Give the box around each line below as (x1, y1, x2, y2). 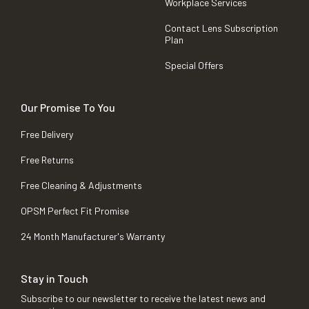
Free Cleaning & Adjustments (21, 179, 142, 192)
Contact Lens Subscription (165, 22, 278, 34)
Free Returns (21, 154, 74, 166)
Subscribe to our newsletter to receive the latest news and (21, 292, 266, 305)
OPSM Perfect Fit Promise (21, 205, 129, 217)
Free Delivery (21, 128, 73, 141)
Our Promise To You (21, 101, 115, 114)
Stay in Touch (21, 272, 88, 286)
